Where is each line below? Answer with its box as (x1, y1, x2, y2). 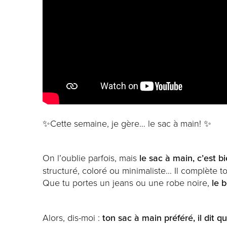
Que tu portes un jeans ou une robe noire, (43, 176, 212, 189)
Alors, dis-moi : (43, 211, 102, 224)
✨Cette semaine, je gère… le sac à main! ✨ (43, 117, 211, 130)
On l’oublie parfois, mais (43, 152, 139, 164)
